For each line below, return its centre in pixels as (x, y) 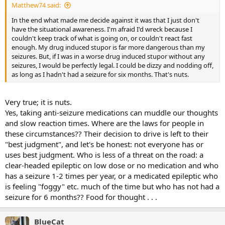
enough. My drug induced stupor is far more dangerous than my (108, 47)
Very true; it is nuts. (38, 102)
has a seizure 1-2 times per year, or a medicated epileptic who (111, 176)
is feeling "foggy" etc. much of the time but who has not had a (112, 186)
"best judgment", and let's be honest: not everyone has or (104, 144)
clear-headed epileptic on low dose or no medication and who (112, 165)
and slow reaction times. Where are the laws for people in (104, 123)
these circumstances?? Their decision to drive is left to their (107, 133)
